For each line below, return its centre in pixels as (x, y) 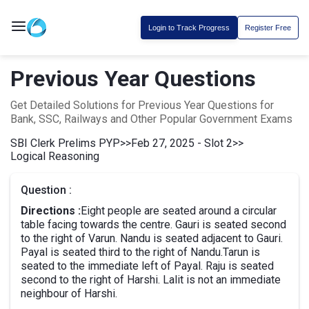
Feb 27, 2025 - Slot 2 (182, 143)
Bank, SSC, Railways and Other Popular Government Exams (151, 119)
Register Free (268, 28)
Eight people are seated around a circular (179, 211)
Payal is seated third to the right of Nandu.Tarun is (140, 252)
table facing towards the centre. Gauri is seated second (153, 225)
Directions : (51, 211)
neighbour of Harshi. (69, 293)
